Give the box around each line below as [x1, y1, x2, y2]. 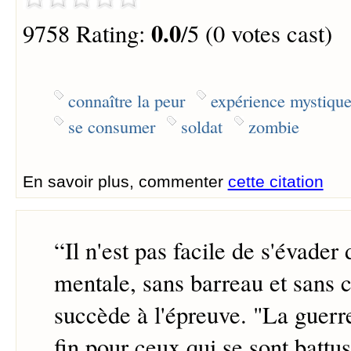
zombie [248, 114, 299, 138]
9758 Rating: [22, 17, 151, 50]
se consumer [67, 114, 155, 138]
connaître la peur [67, 88, 185, 112]
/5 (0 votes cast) [180, 17, 332, 50]
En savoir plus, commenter [22, 172, 228, 190]
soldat [180, 114, 223, 138]
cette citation [227, 172, 324, 190]
